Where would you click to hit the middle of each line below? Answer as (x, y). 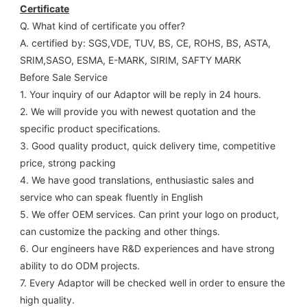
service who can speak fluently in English (111, 197)
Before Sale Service (65, 77)
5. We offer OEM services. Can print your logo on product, (149, 214)
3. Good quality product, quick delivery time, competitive (148, 146)
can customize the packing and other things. (121, 232)
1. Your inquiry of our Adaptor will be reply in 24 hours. (140, 95)
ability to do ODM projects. (80, 266)
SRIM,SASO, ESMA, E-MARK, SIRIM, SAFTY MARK (131, 60)
